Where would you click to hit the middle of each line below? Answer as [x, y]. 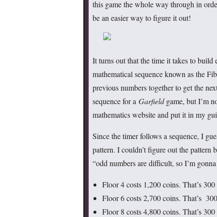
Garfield [151, 101]
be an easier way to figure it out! [142, 17]
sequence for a [116, 101]
